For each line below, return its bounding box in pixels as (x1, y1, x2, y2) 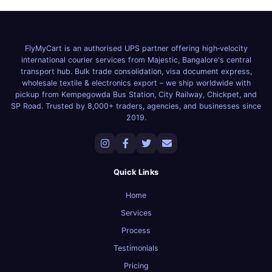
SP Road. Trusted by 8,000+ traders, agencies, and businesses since (11, 101, 261, 110)
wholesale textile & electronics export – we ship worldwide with (21, 78, 251, 87)
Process (121, 226, 151, 235)
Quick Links (113, 168, 159, 177)
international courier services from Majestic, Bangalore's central (21, 55, 251, 64)
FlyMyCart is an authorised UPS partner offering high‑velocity (24, 44, 248, 53)
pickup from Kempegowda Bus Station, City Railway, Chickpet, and (15, 90, 257, 99)
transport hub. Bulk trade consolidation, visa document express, (20, 67, 252, 76)
